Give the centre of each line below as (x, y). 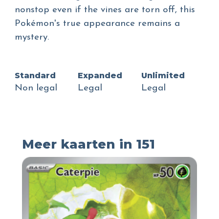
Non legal (36, 88)
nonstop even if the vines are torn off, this (105, 10)
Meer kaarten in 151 (88, 144)
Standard (35, 75)
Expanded (100, 75)
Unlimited (163, 75)
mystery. (32, 38)
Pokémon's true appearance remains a (97, 24)
